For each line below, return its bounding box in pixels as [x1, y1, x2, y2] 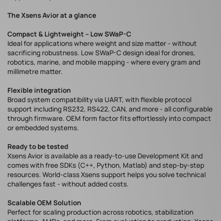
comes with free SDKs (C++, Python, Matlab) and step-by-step [7, 161, 204, 170]
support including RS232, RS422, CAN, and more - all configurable [7, 105, 213, 114]
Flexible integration [7, 86, 71, 95]
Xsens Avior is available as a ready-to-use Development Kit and [7, 151, 203, 161]
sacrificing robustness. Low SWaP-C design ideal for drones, [7, 48, 195, 58]
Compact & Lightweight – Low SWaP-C [7, 30, 131, 39]
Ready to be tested [7, 142, 68, 151]
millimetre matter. [7, 67, 63, 76]
